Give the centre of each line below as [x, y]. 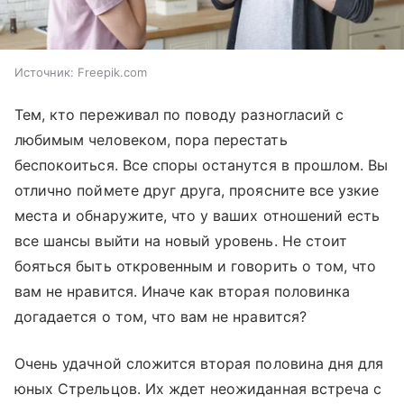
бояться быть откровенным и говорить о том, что [196, 266]
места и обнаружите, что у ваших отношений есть [197, 215]
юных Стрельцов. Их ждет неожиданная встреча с [198, 388]
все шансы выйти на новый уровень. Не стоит [181, 240]
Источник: [44, 72]
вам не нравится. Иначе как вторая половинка [183, 291]
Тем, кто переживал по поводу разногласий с [179, 114]
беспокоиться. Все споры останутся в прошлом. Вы [202, 165]
